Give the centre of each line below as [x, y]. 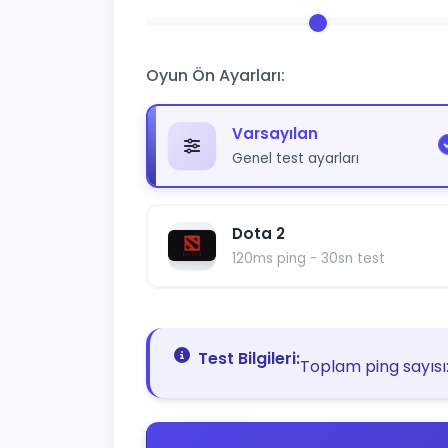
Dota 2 [258, 233]
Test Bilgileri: [249, 358]
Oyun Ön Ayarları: [215, 75]
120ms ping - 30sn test [308, 258]
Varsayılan [275, 133]
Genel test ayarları [295, 158]
